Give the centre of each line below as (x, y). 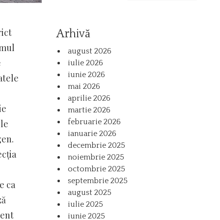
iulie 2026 (86, 63)
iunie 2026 (87, 74)
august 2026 (90, 51)
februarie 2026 (95, 122)
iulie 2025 (86, 204)
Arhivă (74, 34)
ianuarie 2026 (92, 133)
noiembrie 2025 (96, 157)
